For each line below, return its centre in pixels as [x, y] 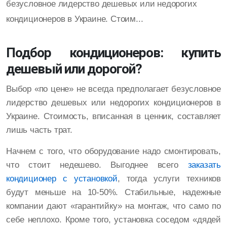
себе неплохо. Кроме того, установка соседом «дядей [113, 220]
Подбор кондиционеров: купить [113, 53]
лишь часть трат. [39, 130]
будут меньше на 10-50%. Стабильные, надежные [113, 193]
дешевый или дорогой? [74, 69]
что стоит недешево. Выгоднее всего [97, 165]
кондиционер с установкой [62, 179]
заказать [204, 165]
